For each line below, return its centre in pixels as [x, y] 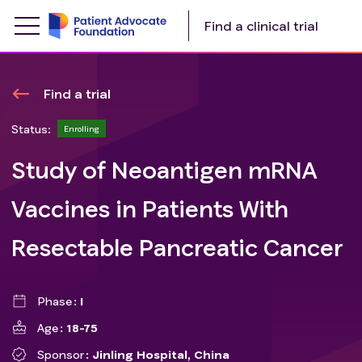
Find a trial [77, 93]
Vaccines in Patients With [150, 208]
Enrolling [82, 128]
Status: [31, 128]
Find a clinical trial [261, 25]
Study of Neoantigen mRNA [164, 170]
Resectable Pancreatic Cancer [177, 247]
